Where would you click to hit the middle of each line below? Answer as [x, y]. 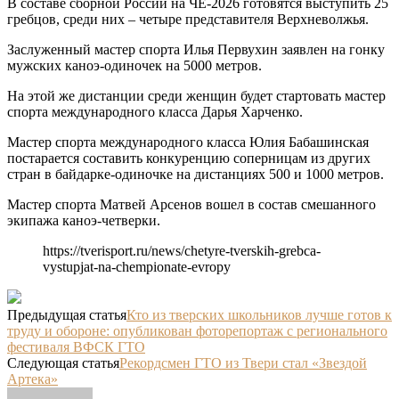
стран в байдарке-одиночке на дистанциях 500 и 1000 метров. [195, 175]
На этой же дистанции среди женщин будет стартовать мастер [196, 96]
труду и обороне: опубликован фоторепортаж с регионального [197, 331]
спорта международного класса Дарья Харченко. [155, 112]
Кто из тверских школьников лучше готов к [259, 315]
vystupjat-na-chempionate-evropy [137, 267]
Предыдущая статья [67, 315]
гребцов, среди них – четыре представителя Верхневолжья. [188, 20]
